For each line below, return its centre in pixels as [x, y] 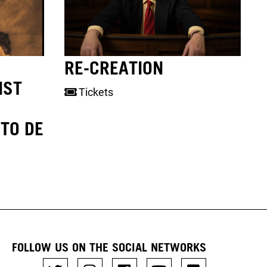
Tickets [95, 92]
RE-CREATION [114, 68]
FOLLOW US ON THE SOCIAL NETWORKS [109, 247]
